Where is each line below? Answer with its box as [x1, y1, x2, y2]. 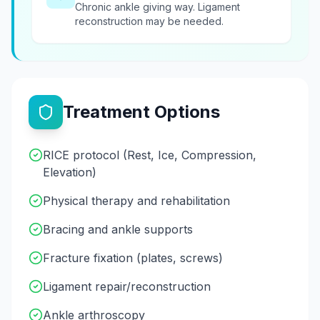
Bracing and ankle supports [43, 222, 193, 237]
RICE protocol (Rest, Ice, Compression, [43, 148, 256, 163]
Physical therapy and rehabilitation [43, 194, 230, 209]
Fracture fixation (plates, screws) [43, 251, 223, 266]
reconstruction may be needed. [75, 15, 224, 28]
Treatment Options [63, 101, 220, 123]
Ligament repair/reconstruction [43, 279, 211, 294]
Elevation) [43, 165, 96, 180]
